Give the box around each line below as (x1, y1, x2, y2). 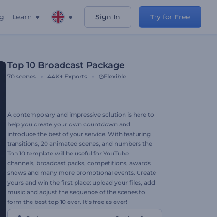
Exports (64, 73, 87, 80)
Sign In (95, 13, 120, 21)
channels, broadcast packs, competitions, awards (7, 159, 151, 167)
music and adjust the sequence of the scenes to (7, 188, 145, 196)
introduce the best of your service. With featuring (7, 130, 151, 138)
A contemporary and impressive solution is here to (7, 111, 154, 118)
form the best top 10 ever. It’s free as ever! (7, 198, 127, 205)
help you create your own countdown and (7, 121, 130, 128)
